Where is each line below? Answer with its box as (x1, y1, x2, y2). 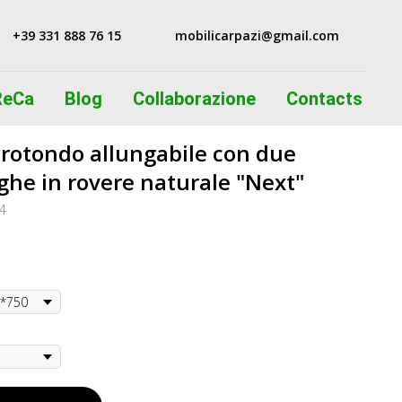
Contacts (285, 88, 363, 109)
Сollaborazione (132, 88, 256, 109)
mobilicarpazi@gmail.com (175, 27, 339, 45)
